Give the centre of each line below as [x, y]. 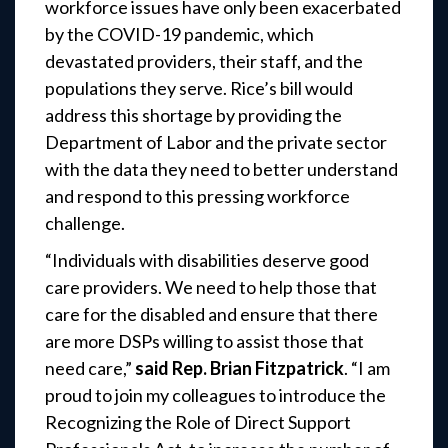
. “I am [367, 368]
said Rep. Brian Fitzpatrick [239, 368]
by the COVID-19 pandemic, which [179, 34]
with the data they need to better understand [221, 169]
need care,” [90, 368]
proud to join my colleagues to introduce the [215, 395]
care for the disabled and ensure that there [211, 314]
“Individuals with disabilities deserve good [207, 260]
